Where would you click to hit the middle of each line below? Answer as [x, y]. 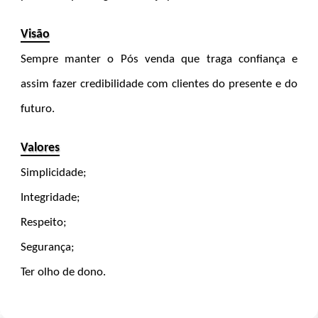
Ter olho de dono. [63, 272]
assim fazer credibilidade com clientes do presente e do [159, 84]
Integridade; [50, 197]
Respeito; [43, 222]
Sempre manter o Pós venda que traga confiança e [159, 59]
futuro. [37, 109]
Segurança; [47, 247]
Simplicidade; [53, 172]
